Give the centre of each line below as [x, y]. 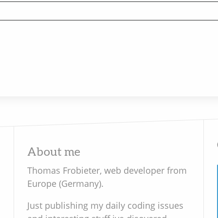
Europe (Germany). [65, 183]
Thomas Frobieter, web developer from [107, 170]
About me [54, 152]
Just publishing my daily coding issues [105, 205]
